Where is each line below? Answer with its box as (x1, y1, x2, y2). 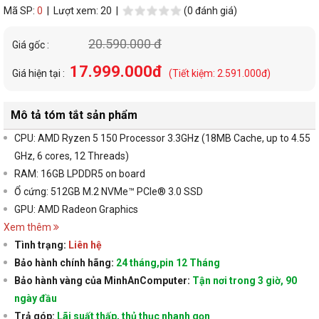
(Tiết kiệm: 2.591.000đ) (169, 67, 271, 79)
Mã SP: (4, 4, 37, 16)
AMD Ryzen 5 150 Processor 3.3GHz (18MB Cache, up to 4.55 (38, 132, 310, 144)
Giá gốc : (12, 38, 51, 51)
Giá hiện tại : (12, 67, 67, 79)
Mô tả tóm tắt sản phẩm (11, 108, 137, 122)
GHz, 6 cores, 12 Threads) (14, 150, 129, 162)
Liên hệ (68, 239, 102, 251)
